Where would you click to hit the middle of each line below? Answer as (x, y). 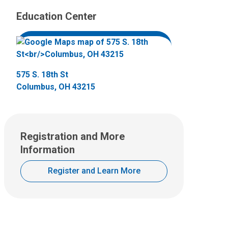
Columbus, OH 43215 (56, 87)
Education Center (56, 16)
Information (48, 149)
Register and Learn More (94, 171)
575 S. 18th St (42, 74)
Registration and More (73, 136)
